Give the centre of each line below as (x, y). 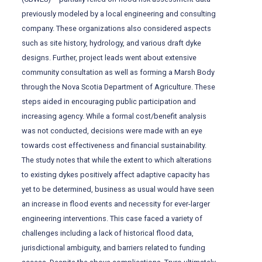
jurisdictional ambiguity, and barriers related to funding (114, 248)
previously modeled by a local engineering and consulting (119, 14)
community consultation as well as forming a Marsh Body (118, 73)
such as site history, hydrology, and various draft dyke (112, 43)
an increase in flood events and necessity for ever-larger (116, 204)
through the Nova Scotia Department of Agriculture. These (119, 87)
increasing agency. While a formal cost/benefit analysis (114, 116)
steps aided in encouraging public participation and (109, 102)
